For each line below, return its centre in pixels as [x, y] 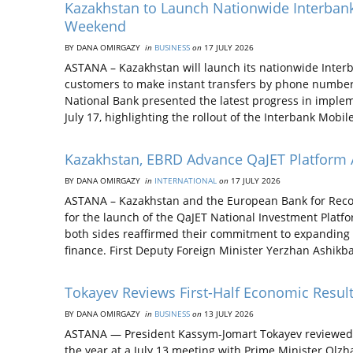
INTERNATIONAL [186, 180]
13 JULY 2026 [228, 314]
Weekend [97, 26]
